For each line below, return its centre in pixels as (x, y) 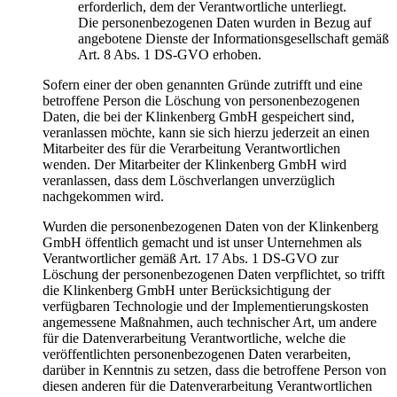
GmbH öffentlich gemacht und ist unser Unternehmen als (202, 243)
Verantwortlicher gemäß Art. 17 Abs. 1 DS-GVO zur (191, 259)
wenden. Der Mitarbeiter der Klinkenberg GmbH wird (195, 165)
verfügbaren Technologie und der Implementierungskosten (206, 307)
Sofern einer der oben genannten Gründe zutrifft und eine (202, 85)
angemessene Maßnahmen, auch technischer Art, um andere (210, 323)
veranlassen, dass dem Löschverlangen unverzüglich (189, 181)
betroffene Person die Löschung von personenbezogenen (201, 101)
